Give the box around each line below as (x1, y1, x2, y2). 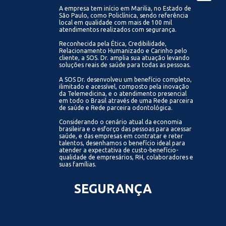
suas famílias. (59, 160, 97, 167)
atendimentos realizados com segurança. (59, 26, 177, 33)
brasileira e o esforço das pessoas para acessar (59, 125, 192, 132)
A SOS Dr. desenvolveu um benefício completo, (59, 76, 192, 83)
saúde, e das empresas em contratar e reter (59, 132, 184, 139)
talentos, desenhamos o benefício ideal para (59, 139, 186, 146)
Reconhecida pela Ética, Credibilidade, (59, 40, 167, 47)
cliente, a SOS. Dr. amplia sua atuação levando (59, 54, 190, 62)
